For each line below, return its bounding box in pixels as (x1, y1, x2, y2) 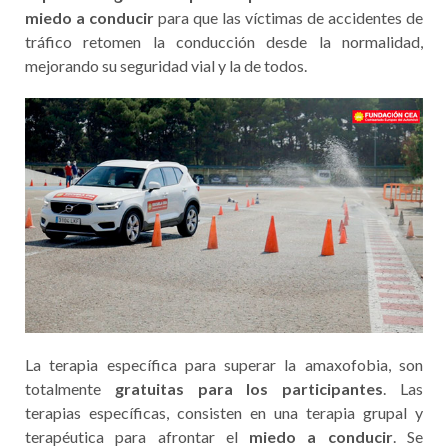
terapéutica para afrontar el (25, 426, 250, 446)
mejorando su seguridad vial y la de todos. (25, 55, 307, 75)
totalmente (25, 378, 115, 398)
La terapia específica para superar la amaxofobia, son (25, 354, 423, 374)
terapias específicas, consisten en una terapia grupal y (25, 402, 423, 422)
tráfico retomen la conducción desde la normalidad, (25, 31, 423, 51)
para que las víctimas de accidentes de (154, 7, 423, 27)
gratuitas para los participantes (114, 378, 384, 398)
